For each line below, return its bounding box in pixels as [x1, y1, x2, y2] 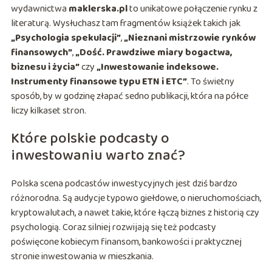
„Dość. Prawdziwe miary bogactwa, [75, 45, 233, 61]
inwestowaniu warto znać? [10, 144, 185, 168]
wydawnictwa [10, 1, 69, 17]
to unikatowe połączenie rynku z [127, 1, 257, 17]
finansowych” [10, 45, 72, 61]
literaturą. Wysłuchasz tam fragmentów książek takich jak [10, 16, 240, 32]
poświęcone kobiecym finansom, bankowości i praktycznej [10, 234, 242, 250]
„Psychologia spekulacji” [10, 30, 121, 46]
